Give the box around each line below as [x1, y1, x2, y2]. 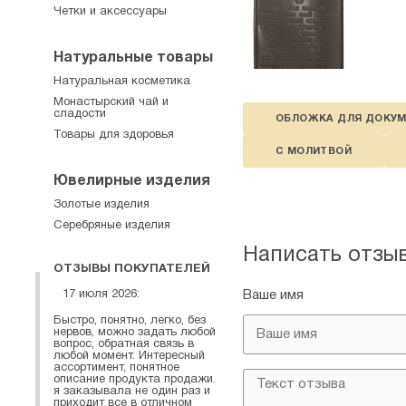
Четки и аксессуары [53, 6, 167, 17]
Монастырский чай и [53, 97, 169, 108]
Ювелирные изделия [53, 175, 210, 188]
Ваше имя [243, 289, 304, 302]
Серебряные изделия [53, 220, 170, 231]
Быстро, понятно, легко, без [53, 314, 206, 326]
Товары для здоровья [53, 130, 174, 140]
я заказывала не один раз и [53, 385, 210, 397]
